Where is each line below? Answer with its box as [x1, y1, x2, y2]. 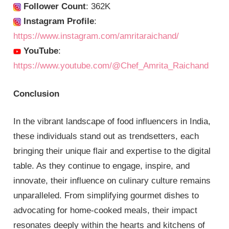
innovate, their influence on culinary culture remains [13, 176, 211, 186]
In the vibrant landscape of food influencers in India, [13, 117, 211, 127]
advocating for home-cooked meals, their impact [13, 205, 198, 216]
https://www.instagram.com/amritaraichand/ [13, 31, 179, 41]
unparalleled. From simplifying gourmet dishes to [13, 191, 199, 201]
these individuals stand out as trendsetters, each [13, 131, 199, 142]
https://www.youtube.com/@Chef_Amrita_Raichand [13, 61, 209, 71]
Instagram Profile [21, 16, 95, 27]
